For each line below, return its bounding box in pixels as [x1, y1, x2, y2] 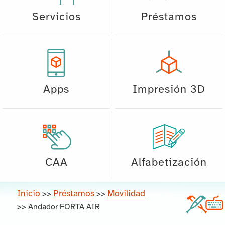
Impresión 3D [132, 83, 205, 96]
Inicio [17, 189, 40, 198]
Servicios [32, 11, 81, 23]
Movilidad [107, 189, 145, 198]
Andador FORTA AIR [28, 202, 100, 211]
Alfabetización [131, 156, 207, 169]
